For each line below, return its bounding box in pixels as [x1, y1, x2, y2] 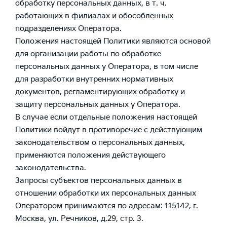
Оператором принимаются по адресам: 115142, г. [15, 201, 198, 211]
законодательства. [15, 163, 86, 173]
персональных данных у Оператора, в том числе [15, 62, 198, 71]
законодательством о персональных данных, [15, 138, 185, 147]
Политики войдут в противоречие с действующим [15, 125, 202, 135]
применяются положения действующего [15, 150, 166, 160]
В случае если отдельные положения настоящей [15, 112, 197, 122]
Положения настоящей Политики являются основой [15, 36, 211, 46]
